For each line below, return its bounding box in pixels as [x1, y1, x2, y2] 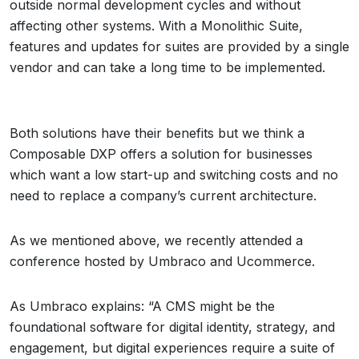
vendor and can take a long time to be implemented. [10, 59, 325, 75]
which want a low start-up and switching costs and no [10, 167, 338, 183]
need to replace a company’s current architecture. [10, 188, 317, 204]
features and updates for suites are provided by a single [10, 38, 349, 54]
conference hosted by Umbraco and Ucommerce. [10, 253, 315, 269]
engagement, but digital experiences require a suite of [10, 340, 335, 356]
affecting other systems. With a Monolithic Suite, [10, 18, 303, 34]
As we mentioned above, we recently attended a [10, 232, 303, 248]
